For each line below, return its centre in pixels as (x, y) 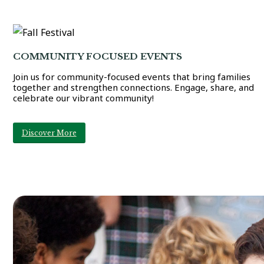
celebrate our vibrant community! (83, 98)
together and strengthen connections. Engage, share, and (133, 88)
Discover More (49, 133)
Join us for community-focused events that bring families (131, 77)
